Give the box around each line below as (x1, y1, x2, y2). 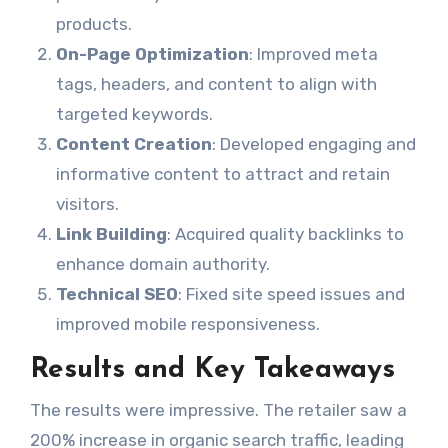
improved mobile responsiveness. (55, 314, 320, 335)
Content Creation (55, 134, 212, 155)
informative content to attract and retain (55, 164, 390, 185)
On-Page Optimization (55, 44, 249, 65)
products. (55, 14, 132, 35)
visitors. (55, 194, 119, 215)
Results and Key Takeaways (29, 356, 395, 385)
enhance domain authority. (55, 254, 270, 275)
